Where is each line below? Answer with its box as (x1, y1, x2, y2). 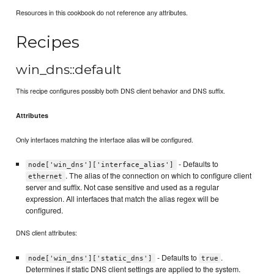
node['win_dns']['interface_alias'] (28, 160, 174, 169)
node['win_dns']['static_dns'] (28, 254, 153, 262)
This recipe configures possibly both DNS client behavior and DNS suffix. (16, 85, 226, 95)
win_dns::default (16, 62, 122, 77)
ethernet (28, 172, 63, 180)
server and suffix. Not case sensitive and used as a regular (25, 181, 219, 193)
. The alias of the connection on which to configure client (65, 169, 251, 181)
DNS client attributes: (16, 228, 78, 238)
